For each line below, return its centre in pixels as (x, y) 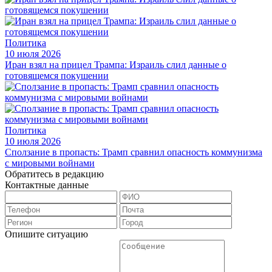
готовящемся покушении (57, 76)
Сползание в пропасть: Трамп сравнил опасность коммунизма (134, 152)
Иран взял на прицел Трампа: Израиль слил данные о (116, 65)
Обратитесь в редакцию (54, 174)
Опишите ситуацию (46, 234)
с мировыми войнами (50, 163)
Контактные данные (47, 185)
